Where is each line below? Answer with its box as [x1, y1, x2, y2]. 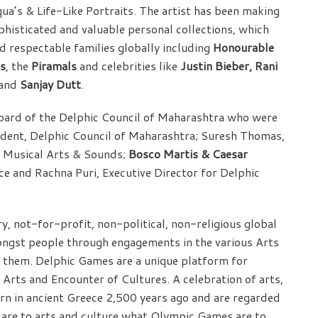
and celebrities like [77, 57, 180, 75]
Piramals [31, 57, 77, 75]
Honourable [213, 39, 274, 56]
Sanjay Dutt [17, 76, 81, 93]
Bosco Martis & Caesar [128, 146, 248, 163]
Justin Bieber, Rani [180, 57, 278, 75]
